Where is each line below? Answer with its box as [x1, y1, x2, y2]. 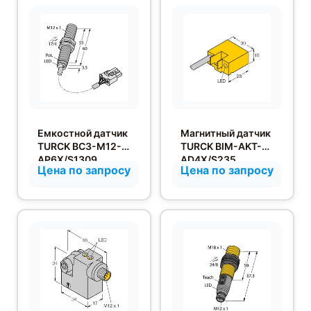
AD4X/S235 [180, 153, 236, 166]
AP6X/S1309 [37, 153, 97, 166]
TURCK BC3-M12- [37, 140, 121, 153]
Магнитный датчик [180, 127, 271, 140]
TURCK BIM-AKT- [180, 140, 262, 153]
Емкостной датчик [37, 127, 128, 140]
